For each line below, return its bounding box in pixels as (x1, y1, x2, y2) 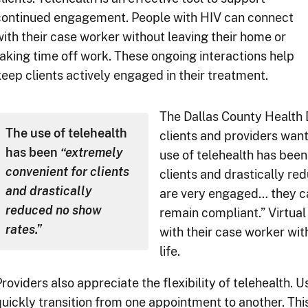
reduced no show (5, 203, 102, 218)
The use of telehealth (5, 126, 127, 141)
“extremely (58, 145, 123, 160)
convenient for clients (5, 164, 129, 179)
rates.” (5, 222, 42, 237)
